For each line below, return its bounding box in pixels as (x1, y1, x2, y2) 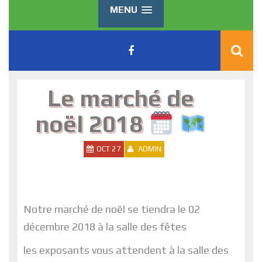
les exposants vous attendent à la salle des (23, 243, 229, 256)
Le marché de (47, 84, 194, 112)
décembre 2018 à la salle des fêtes (23, 220, 187, 233)
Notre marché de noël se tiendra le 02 (23, 202, 200, 215)
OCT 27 (96, 144, 121, 153)
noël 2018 (35, 110, 148, 137)
